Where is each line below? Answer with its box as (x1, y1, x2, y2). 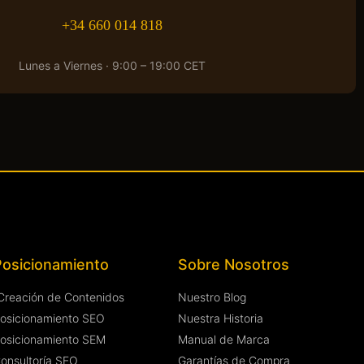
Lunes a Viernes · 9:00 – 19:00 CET (18, 58, 206, 72)
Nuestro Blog (178, 290, 247, 305)
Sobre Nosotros (178, 256, 290, 274)
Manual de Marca (178, 332, 271, 347)
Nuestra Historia (178, 311, 264, 326)
